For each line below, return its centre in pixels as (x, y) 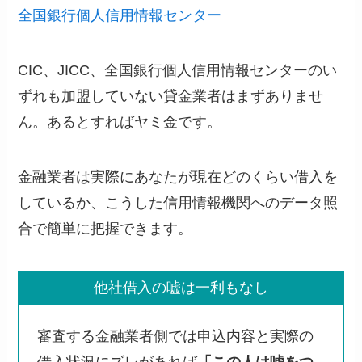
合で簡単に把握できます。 (105, 228)
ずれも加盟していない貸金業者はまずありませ (171, 96)
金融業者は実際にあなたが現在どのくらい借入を (178, 177)
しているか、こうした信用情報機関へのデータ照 (178, 202)
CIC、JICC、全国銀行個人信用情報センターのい (178, 70)
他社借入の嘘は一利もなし (181, 288)
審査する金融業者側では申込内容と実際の (175, 336)
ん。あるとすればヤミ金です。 (120, 122)
